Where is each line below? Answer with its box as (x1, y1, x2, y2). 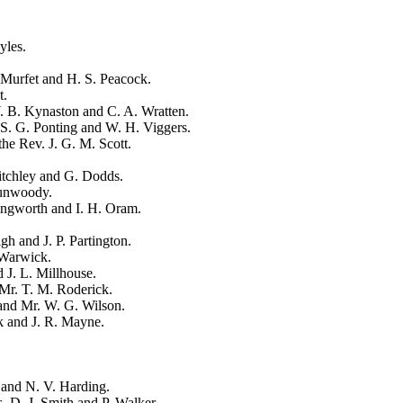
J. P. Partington (43, 232, 128, 248)
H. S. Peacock (67, 70, 148, 86)
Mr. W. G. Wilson (21, 297, 121, 313)
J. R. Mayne (31, 313, 101, 329)
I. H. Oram (76, 200, 138, 216)
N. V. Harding (25, 378, 106, 394)
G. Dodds (64, 167, 120, 184)
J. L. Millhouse (7, 264, 93, 281)
